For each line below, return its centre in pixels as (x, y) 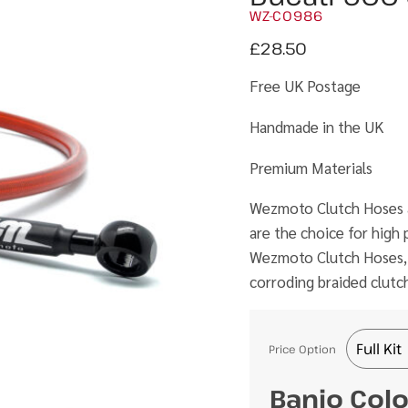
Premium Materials (311, 168)
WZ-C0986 (286, 15)
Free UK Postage (305, 86)
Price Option (302, 348)
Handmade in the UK (316, 127)
